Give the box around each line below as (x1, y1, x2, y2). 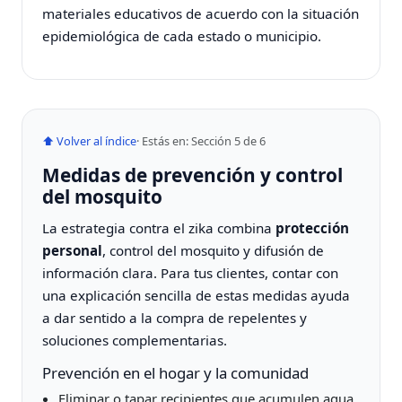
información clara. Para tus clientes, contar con (42, 263, 339, 282)
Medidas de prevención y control (42, 162, 344, 188)
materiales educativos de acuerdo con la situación (42, 4, 360, 22)
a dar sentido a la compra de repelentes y (42, 308, 308, 327)
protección (275, 218, 350, 237)
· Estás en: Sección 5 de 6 (136, 132, 267, 149)
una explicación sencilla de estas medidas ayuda (42, 285, 351, 304)
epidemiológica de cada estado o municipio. (42, 26, 322, 45)
